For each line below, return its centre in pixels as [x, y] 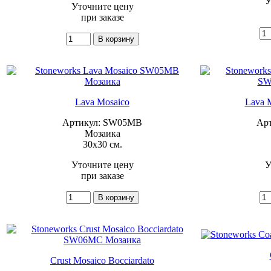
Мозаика [102, 133]
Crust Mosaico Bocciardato [102, 260]
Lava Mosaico [102, 102]
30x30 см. [102, 144]
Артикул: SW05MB [102, 122]
